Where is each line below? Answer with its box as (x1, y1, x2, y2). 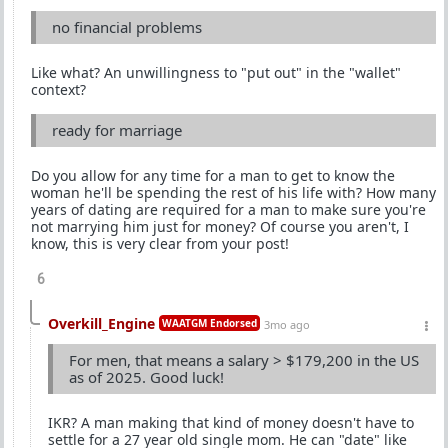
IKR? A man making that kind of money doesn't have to (48, 412, 414, 432)
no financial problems (52, 16, 202, 37)
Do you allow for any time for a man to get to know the (31, 165, 395, 185)
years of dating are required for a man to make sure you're (31, 199, 426, 219)
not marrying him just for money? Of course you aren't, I (31, 216, 409, 236)
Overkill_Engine (48, 313, 155, 333)
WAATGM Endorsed (162, 315, 257, 330)
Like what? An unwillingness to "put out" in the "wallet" (31, 62, 401, 82)
